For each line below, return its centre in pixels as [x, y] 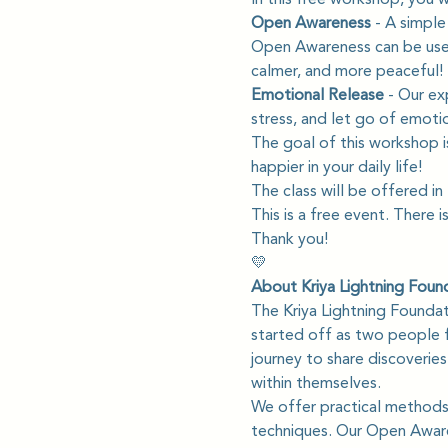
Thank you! [289, 239]
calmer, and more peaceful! [346, 71]
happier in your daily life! [336, 167]
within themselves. [315, 383]
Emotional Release [317, 95]
